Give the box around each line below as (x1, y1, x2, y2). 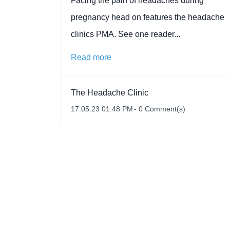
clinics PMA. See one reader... (71, 30, 180, 39)
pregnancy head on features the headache (71, 13, 224, 22)
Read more (71, 53, 111, 62)
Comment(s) (143, 105, 185, 113)
